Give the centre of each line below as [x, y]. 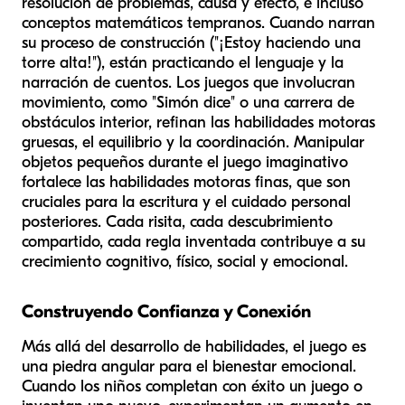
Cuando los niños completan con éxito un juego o [192, 387]
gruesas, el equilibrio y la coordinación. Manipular [193, 143]
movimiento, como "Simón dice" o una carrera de [188, 103]
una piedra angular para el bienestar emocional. [189, 367]
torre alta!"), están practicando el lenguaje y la [183, 63]
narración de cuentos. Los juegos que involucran [188, 83]
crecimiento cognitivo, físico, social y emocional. [185, 262]
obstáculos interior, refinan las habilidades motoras [198, 123]
